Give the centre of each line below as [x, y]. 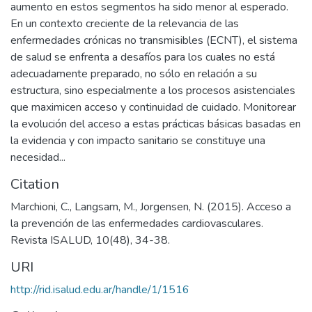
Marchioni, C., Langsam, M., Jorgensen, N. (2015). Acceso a [151, 206]
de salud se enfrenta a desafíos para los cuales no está [143, 57]
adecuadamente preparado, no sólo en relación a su [134, 73]
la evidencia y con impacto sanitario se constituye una [138, 140]
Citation [35, 184]
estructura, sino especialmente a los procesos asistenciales [153, 90]
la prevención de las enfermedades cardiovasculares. [137, 223]
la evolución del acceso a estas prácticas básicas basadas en [156, 124]
